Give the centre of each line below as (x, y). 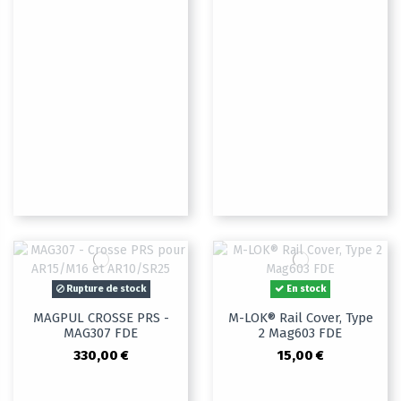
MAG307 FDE (101, 333)
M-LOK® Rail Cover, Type (300, 318)
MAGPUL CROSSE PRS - (101, 318)
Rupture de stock (105, 289)
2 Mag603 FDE (300, 333)
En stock (305, 289)
